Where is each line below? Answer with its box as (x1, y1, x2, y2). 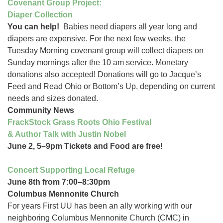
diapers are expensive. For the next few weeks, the (7, 34, 186, 43)
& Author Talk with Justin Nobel (7, 130, 126, 138)
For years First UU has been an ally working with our (7, 202, 192, 210)
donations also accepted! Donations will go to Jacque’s (7, 70, 201, 79)
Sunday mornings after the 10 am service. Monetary (7, 58, 188, 67)
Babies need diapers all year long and (61, 22, 197, 31)
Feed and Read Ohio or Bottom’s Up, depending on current (7, 82, 215, 91)
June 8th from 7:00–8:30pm (7, 178, 110, 186)
